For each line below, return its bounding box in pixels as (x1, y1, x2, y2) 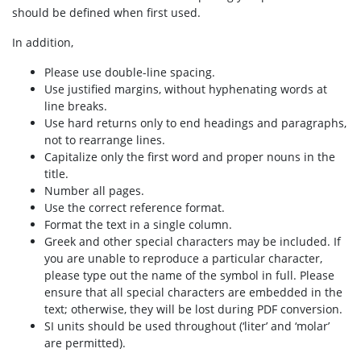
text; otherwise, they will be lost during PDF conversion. (44, 301, 342, 317)
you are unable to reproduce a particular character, (44, 251, 322, 266)
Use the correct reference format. (44, 200, 225, 215)
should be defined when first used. (12, 5, 201, 20)
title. (44, 166, 68, 181)
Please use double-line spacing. (44, 64, 215, 80)
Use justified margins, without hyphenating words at (44, 81, 327, 97)
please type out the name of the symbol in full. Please (44, 268, 334, 283)
